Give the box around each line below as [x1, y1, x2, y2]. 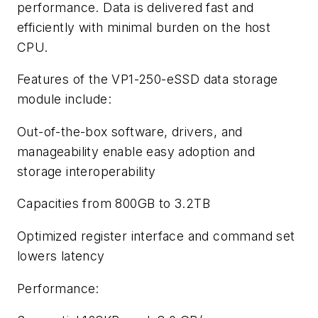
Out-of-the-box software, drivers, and [17, 124, 243, 139]
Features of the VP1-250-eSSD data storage [17, 72, 278, 87]
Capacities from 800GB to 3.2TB [17, 196, 210, 212]
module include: [17, 92, 112, 107]
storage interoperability [17, 163, 156, 179]
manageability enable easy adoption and [17, 143, 256, 159]
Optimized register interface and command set [17, 229, 295, 244]
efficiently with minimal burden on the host [17, 19, 271, 35]
